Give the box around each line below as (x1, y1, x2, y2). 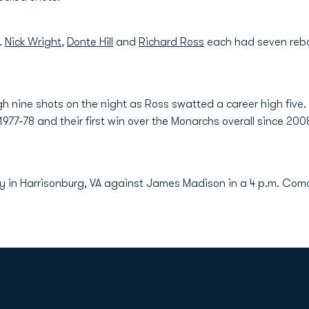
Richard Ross (139, 36, 204, 48)
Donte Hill (67, 36, 113, 48)
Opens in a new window (3, 288, 124, 300)
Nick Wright (5, 36, 61, 48)
